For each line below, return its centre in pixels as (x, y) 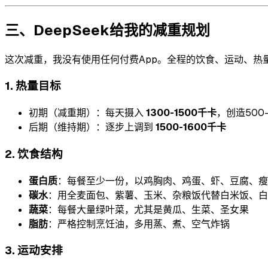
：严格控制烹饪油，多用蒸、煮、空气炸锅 (139, 224)
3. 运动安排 (34, 251)
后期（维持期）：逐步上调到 (92, 127)
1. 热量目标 (33, 86)
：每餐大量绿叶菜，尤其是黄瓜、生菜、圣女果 (148, 209)
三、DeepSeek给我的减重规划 (107, 30)
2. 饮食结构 (34, 154)
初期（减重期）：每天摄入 (87, 113)
